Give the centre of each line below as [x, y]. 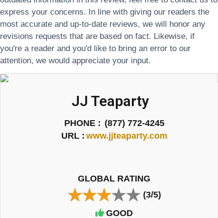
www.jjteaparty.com [127, 136]
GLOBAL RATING [114, 179]
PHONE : [82, 123]
